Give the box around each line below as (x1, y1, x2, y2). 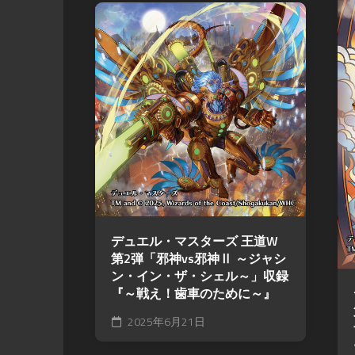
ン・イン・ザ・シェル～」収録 (111, 266, 288, 286)
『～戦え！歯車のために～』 (111, 284, 276, 303)
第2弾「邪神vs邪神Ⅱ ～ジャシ (111, 249, 286, 269)
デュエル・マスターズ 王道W (111, 231, 278, 251)
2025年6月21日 (125, 313, 205, 330)
